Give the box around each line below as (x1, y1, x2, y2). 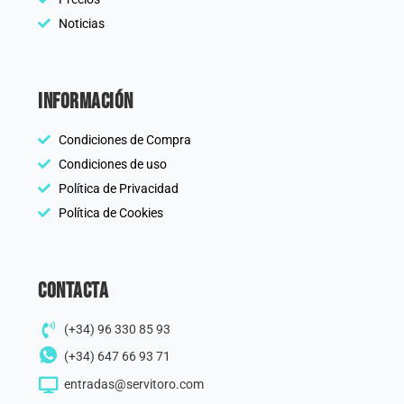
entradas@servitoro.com (63, 376, 204, 391)
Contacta (38, 277, 108, 304)
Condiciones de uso (58, 156, 167, 171)
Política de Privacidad (58, 180, 179, 196)
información (38, 87, 133, 115)
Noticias (58, 15, 105, 31)
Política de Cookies (58, 205, 163, 220)
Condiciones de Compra (58, 132, 191, 147)
